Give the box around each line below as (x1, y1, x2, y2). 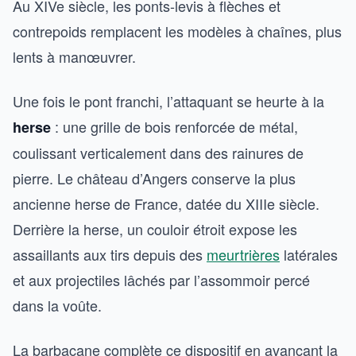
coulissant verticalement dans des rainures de (13, 141, 304, 163)
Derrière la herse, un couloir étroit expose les (13, 218, 297, 239)
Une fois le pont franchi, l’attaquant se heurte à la (13, 90, 324, 111)
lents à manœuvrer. (13, 45, 136, 67)
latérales (280, 243, 338, 265)
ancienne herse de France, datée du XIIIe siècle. (13, 192, 319, 214)
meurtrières (207, 243, 280, 265)
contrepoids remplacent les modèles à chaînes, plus (13, 20, 342, 41)
